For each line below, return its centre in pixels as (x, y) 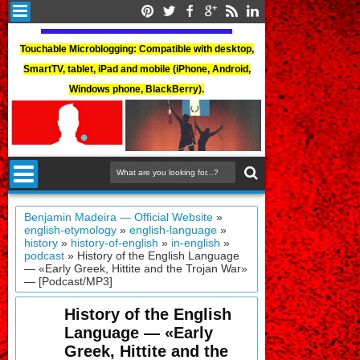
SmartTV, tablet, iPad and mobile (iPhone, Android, (137, 69)
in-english (196, 243)
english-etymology (71, 230)
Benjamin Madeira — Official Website (119, 217)
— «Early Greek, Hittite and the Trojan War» (136, 269)
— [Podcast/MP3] (69, 282)
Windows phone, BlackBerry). (137, 89)
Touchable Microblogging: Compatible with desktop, (137, 49)
